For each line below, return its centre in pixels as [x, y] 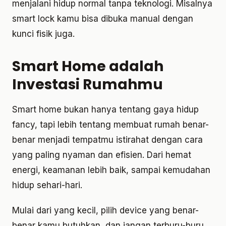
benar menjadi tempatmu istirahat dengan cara [107, 140]
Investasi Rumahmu [88, 85]
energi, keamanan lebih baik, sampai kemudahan [111, 170]
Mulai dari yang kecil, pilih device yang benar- [105, 211]
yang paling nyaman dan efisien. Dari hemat [102, 155]
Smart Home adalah [88, 67]
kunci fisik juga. [43, 34]
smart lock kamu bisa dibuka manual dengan [103, 19]
